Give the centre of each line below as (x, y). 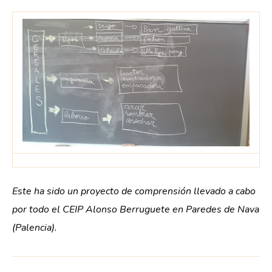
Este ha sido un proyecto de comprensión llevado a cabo (134, 191)
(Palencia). (36, 227)
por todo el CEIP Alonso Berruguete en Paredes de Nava (136, 209)
